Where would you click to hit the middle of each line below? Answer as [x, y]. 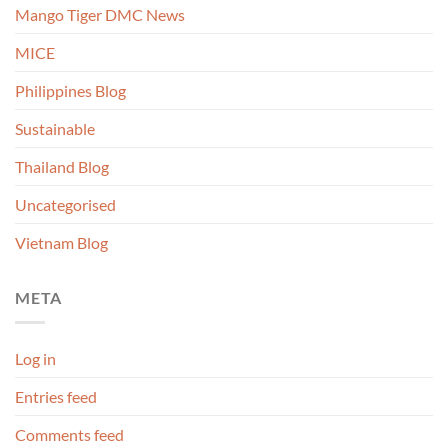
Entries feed [56, 396]
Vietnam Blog [61, 243]
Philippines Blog [70, 91]
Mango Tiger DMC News [100, 15]
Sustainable [55, 129]
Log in [35, 358]
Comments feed [69, 434]
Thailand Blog [62, 167]
